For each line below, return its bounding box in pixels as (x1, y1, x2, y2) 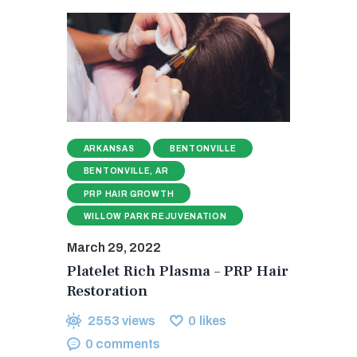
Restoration (67, 280, 147, 301)
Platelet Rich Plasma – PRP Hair (67, 260, 288, 281)
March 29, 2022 (67, 240, 161, 254)
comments (96, 336, 161, 351)
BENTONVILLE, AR (83, 167, 169, 176)
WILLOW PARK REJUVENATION (83, 211, 227, 221)
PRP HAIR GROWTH (83, 189, 175, 198)
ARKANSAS (83, 144, 135, 154)
